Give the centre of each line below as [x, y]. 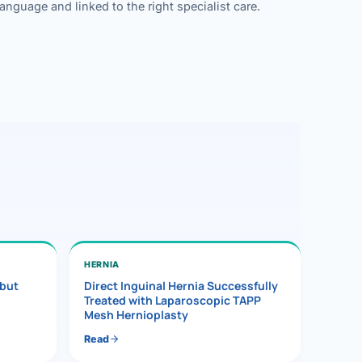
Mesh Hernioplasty [136, 314]
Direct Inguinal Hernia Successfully [181, 285]
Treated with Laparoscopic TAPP [173, 300]
